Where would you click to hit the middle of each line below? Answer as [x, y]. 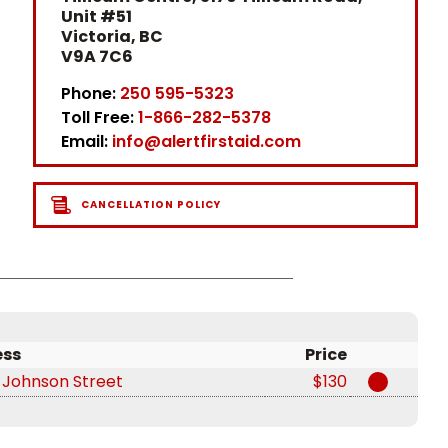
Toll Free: [99, 118]
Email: [86, 142]
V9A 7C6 [96, 57]
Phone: [90, 94]
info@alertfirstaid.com [206, 142]
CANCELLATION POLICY [150, 205]
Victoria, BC [111, 37]
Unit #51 [96, 17]
